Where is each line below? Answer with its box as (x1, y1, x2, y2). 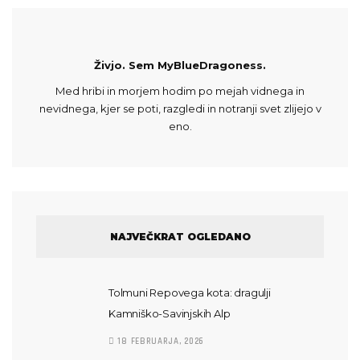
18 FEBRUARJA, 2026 (114, 336, 205, 347)
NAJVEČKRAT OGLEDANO (109, 231, 251, 243)
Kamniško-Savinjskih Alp (108, 307, 231, 320)
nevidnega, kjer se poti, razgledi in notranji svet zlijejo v (39, 102, 321, 115)
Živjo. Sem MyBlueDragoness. (94, 59, 266, 72)
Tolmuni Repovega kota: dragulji (108, 286, 271, 299)
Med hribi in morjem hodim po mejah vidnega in (55, 84, 305, 97)
